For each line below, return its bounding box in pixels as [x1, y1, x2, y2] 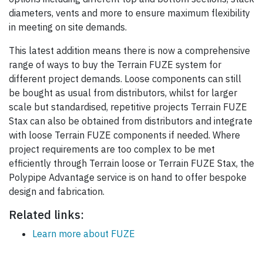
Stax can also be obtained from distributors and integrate [9, 115, 252, 127]
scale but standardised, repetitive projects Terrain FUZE [9, 101, 247, 113]
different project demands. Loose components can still [9, 73, 241, 85]
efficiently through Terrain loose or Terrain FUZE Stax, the [9, 157, 254, 170]
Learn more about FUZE [32, 228, 135, 240]
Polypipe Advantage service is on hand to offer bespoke [9, 171, 247, 184]
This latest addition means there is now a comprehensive [9, 45, 250, 57]
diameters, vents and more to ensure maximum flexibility [9, 7, 250, 19]
